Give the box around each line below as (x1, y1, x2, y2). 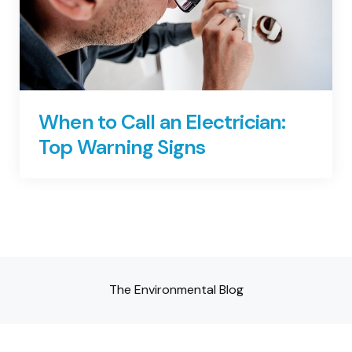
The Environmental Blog (108, 281, 244, 299)
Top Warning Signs (38, 134, 206, 161)
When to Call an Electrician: (38, 108, 286, 136)
